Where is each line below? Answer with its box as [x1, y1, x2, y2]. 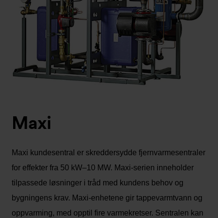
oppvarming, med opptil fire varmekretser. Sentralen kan [12, 208, 203, 217]
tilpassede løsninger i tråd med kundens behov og [12, 178, 183, 187]
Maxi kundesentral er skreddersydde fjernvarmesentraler [12, 148, 205, 157]
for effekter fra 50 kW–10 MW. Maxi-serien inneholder [12, 163, 194, 172]
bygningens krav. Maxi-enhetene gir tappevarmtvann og [12, 193, 202, 202]
